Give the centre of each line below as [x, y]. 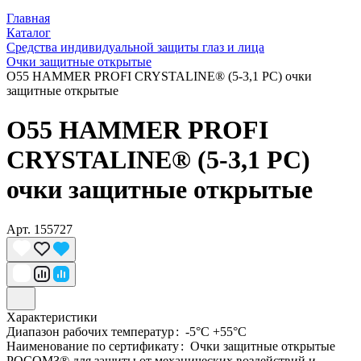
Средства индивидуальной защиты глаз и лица [135, 47]
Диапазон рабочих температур [92, 331]
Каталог [29, 33]
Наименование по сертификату [94, 346]
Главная [28, 18]
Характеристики [52, 317]
